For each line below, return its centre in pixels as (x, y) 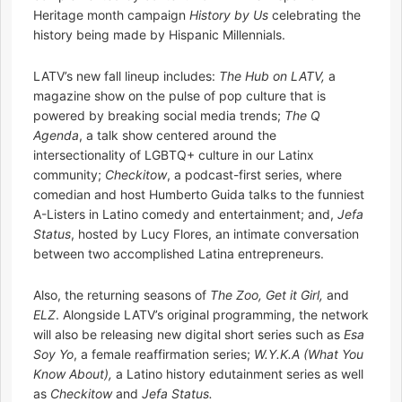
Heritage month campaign (111, 15)
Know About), (73, 374)
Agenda (56, 135)
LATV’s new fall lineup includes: (126, 76)
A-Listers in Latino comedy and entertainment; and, (185, 214)
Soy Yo (53, 354)
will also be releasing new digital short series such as (188, 335)
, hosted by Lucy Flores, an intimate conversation (215, 234)
